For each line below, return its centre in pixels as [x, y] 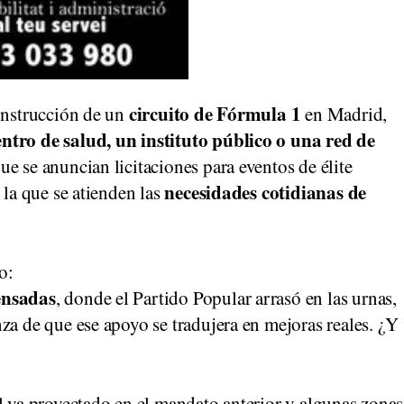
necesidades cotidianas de [266, 192]
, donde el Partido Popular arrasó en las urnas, [226, 298]
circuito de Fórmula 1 [215, 114]
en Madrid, [344, 114]
